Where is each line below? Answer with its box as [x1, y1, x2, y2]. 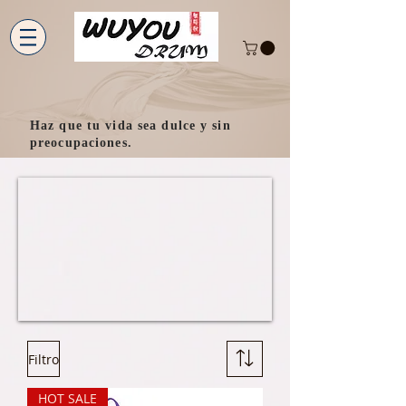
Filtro [28, 350, 59, 368]
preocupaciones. [30, 136, 132, 150]
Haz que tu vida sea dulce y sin [30, 119, 231, 132]
